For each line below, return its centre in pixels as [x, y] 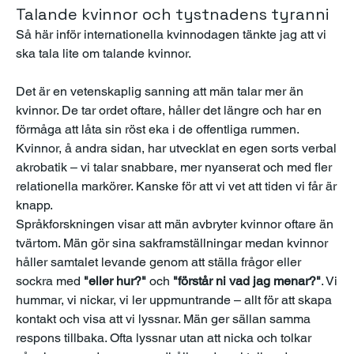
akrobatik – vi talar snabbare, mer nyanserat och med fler [174, 167]
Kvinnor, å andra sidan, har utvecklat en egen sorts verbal [176, 148]
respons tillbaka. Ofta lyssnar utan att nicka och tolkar [164, 338]
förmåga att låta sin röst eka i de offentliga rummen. [157, 129]
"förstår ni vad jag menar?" [247, 281]
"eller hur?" [115, 281]
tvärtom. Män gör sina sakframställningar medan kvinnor [172, 243]
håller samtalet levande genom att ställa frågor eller [158, 262]
